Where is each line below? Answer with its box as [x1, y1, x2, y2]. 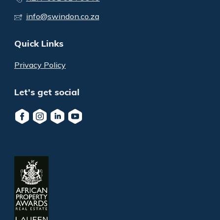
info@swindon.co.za [26, 11, 99, 21]
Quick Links [14, 38, 63, 49]
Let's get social [14, 86, 80, 98]
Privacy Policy [14, 60, 66, 70]
